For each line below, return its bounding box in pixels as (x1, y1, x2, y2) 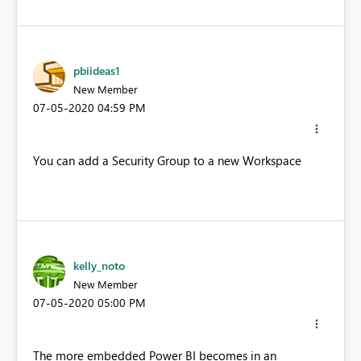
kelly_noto (73, 258, 125, 273)
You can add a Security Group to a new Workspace (33, 152, 301, 168)
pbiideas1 (73, 62, 120, 78)
